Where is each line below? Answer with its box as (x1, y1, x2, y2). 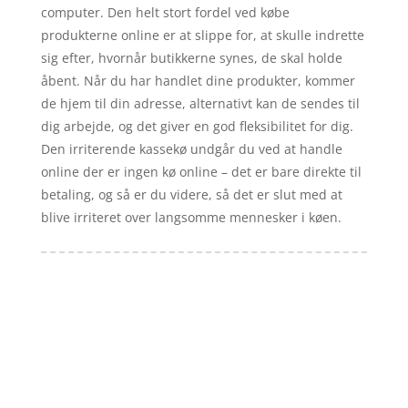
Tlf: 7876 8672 (131, 370, 217, 388)
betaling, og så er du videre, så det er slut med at (40, 185, 342, 203)
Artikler (87, 336, 132, 354)
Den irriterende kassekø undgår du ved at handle (40, 139, 342, 158)
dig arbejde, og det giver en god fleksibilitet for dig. (40, 117, 353, 135)
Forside (40, 336, 86, 354)
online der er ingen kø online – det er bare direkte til (40, 162, 362, 180)
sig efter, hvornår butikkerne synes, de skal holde (40, 48, 342, 66)
